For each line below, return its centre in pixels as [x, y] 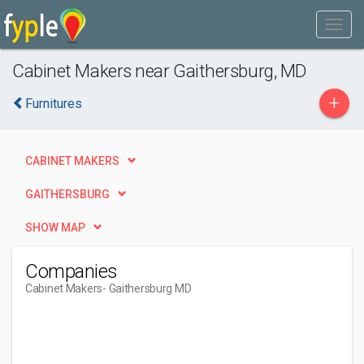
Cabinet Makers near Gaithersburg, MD [159, 71]
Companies [71, 271]
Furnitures [54, 104]
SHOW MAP [55, 227]
